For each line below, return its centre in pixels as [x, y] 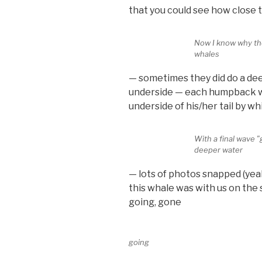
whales [207, 54]
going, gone [155, 202]
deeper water [219, 150]
